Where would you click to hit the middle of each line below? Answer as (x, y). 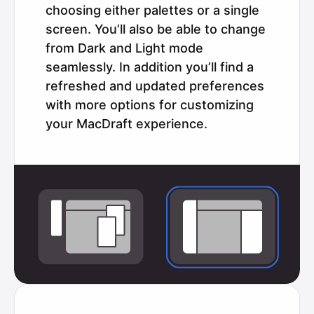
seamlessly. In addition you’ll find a (150, 67)
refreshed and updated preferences (155, 86)
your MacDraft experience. (127, 123)
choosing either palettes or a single (152, 10)
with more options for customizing (150, 104)
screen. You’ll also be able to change (156, 29)
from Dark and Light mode (124, 48)
